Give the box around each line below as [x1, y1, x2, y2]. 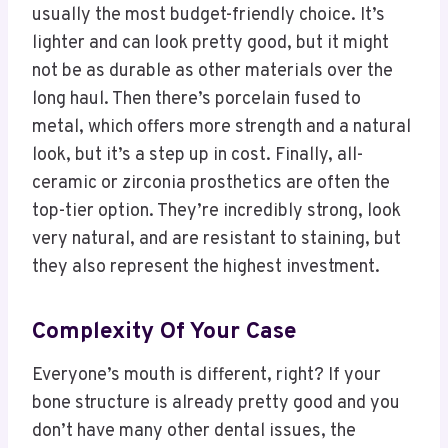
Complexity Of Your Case [32, 318, 297, 348]
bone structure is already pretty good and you [32, 391, 400, 415]
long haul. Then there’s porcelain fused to [32, 87, 361, 111]
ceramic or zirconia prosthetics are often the [32, 171, 390, 195]
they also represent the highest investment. [32, 255, 380, 279]
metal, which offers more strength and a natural [32, 115, 411, 139]
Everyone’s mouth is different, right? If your [32, 363, 381, 387]
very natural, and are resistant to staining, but [32, 227, 401, 251]
